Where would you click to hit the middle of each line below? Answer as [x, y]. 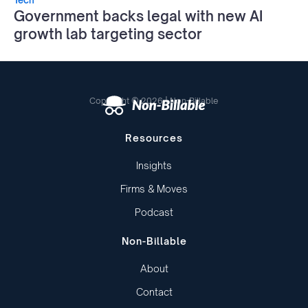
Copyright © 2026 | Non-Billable [154, 100]
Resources [154, 138]
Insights [154, 166]
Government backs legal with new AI [138, 16]
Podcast [154, 212]
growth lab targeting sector [108, 34]
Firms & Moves [154, 189]
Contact [154, 292]
